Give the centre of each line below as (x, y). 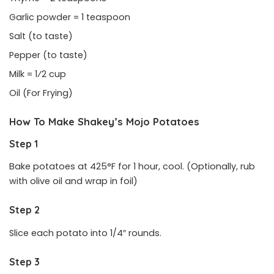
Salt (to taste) (41, 36)
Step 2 (24, 210)
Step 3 (24, 261)
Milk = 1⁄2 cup (39, 74)
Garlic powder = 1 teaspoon (71, 17)
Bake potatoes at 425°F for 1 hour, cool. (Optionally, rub (132, 167)
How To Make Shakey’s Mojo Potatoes (104, 121)
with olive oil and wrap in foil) (73, 181)
